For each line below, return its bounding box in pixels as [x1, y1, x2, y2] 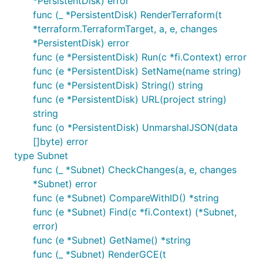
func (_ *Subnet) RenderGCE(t [33, 248, 166, 260]
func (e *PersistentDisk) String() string [33, 79, 203, 91]
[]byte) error [33, 136, 88, 147]
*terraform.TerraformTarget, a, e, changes [33, 23, 217, 35]
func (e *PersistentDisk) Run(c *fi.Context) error [33, 51, 247, 63]
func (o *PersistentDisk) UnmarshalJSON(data [33, 122, 238, 133]
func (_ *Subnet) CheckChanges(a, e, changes [33, 164, 237, 176]
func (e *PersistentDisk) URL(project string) [33, 93, 227, 105]
